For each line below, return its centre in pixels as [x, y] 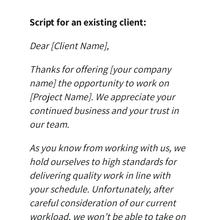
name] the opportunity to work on [99, 83]
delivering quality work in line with [100, 176]
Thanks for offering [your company [100, 69]
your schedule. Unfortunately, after [101, 189]
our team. [49, 124]
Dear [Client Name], [69, 46]
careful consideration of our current [102, 203]
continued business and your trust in [104, 111]
